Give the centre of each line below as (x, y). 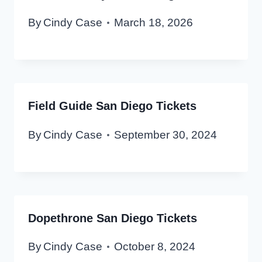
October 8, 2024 (155, 246)
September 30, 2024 (166, 135)
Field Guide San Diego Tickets (112, 106)
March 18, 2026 (154, 23)
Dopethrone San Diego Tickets (113, 218)
